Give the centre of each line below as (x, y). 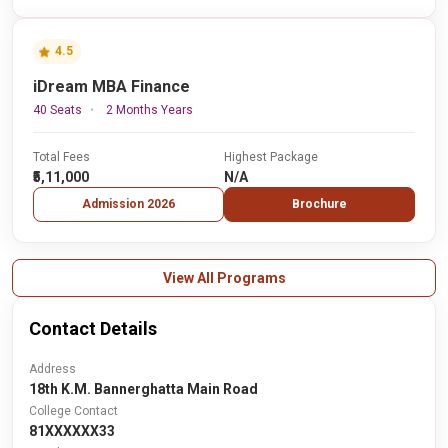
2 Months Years (149, 110)
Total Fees (61, 157)
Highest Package (271, 157)
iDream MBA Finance (111, 86)
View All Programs (224, 278)
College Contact (73, 411)
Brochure (319, 204)
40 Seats (57, 110)
